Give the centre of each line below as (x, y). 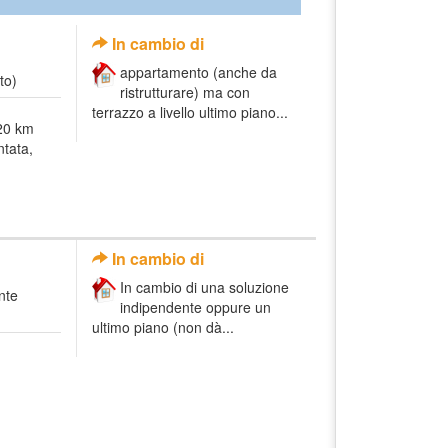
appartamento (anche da (198, 72)
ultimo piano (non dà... (163, 326)
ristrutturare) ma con (185, 92)
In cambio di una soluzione (204, 286)
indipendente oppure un (195, 306)
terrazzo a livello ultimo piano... (190, 112)
